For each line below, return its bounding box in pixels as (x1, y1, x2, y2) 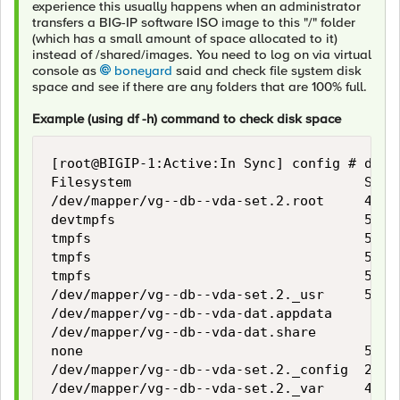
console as (32, 62, 100, 79)
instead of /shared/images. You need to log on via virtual (32, 46, 371, 62)
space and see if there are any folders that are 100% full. (32, 79, 367, 95)
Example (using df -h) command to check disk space (32, 111, 341, 127)
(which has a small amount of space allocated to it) (32, 30, 337, 46)
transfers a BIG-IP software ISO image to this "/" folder (32, 14, 355, 30)
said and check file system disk (172, 62, 362, 79)
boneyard (114, 62, 172, 79)
